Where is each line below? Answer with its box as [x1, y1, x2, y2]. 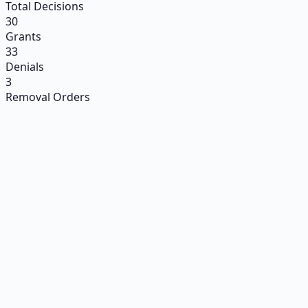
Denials [5, 58, 44, 74]
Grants [5, 28, 41, 44]
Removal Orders [5, 89, 90, 104]
